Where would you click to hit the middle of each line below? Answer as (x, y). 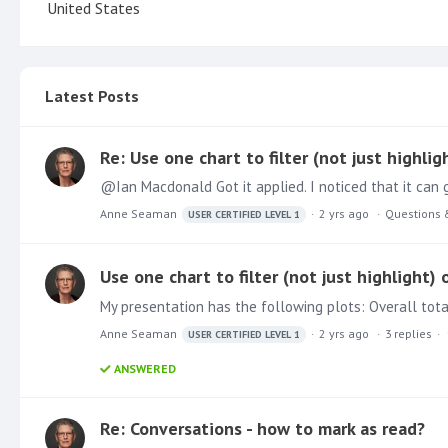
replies (413, 333)
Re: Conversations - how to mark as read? (262, 428)
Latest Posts (92, 95)
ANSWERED (145, 368)
